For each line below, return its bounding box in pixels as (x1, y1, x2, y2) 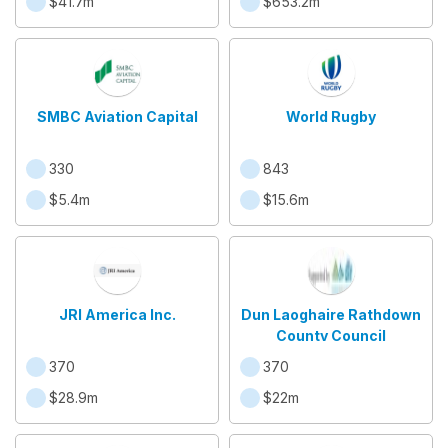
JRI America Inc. (58, 306, 176, 323)
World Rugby (286, 108, 376, 125)
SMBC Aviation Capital (36, 108, 198, 125)
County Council (276, 327, 386, 344)
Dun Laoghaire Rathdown (241, 306, 421, 323)
